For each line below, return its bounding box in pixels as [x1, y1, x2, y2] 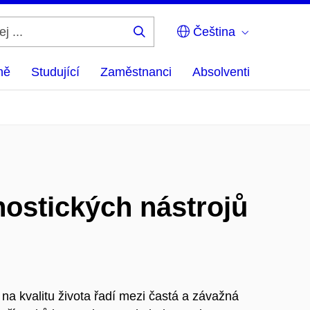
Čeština [190, 25, 235, 39]
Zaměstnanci [100, 65, 172, 79]
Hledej [138, 37, 183, 48]
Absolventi [192, 65, 250, 79]
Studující [31, 65, 80, 79]
